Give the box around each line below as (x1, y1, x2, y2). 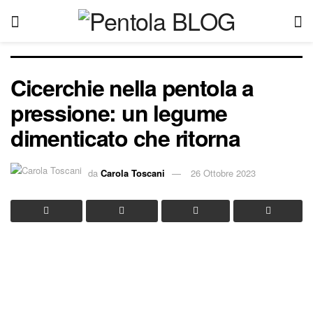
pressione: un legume (10, 96, 227, 129)
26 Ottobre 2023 (191, 166, 256, 180)
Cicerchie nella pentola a (10, 71, 254, 103)
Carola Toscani (101, 166, 165, 180)
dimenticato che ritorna (10, 122, 240, 154)
